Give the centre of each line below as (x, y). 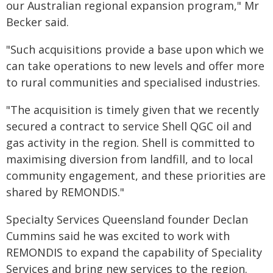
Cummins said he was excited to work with (118, 236)
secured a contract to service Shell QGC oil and (129, 126)
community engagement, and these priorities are (136, 175)
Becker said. (37, 22)
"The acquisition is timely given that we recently (133, 110)
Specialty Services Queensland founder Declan (127, 219)
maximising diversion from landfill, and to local (129, 159)
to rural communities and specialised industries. (133, 82)
